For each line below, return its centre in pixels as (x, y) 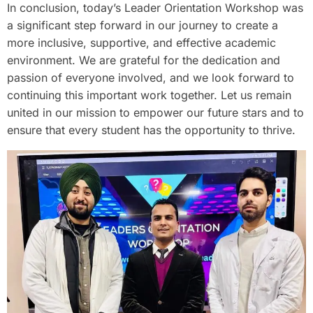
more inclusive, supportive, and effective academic (141, 42)
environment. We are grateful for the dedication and (144, 60)
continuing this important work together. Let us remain (149, 95)
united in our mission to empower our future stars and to (155, 112)
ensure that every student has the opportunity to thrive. (151, 130)
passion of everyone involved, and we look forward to (151, 77)
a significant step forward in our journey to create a (143, 25)
